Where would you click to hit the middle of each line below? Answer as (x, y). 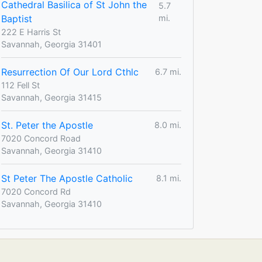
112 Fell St (20, 85)
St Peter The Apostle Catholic (67, 178)
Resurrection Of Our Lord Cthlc (70, 72)
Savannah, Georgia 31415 (51, 97)
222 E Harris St (31, 32)
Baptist (17, 18)
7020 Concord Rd (36, 191)
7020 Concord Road (41, 138)
